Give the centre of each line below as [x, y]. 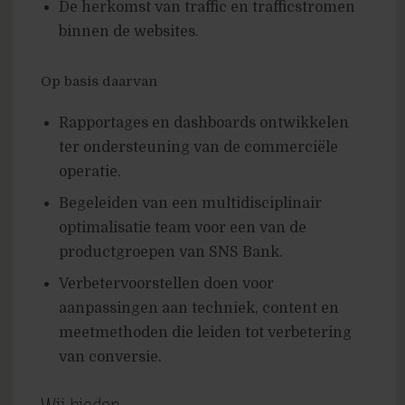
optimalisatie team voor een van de [183, 228]
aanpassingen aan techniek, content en [199, 308]
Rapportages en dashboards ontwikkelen [204, 123]
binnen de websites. [129, 32]
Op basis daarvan [99, 81]
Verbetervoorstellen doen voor [166, 284]
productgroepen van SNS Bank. [171, 252]
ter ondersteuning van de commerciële [198, 147]
